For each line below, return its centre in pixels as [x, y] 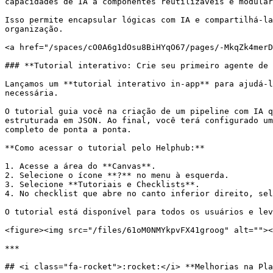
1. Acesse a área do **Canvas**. [80, 166]
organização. [34, 29]
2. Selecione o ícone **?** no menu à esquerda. [117, 175]
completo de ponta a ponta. [68, 129]
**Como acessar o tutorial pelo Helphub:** [105, 148]
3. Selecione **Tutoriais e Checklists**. [102, 184]
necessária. [32, 93]
